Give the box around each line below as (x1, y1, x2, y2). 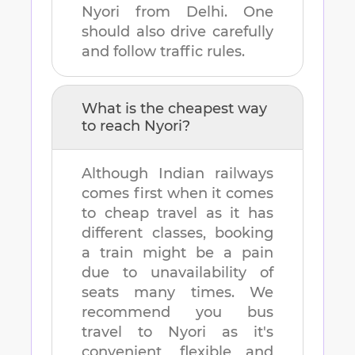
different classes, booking (82, 224, 273, 242)
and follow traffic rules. (82, 43, 245, 61)
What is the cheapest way (82, 100, 267, 118)
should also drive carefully (82, 23, 273, 41)
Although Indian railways (82, 165, 273, 183)
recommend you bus (82, 303, 273, 322)
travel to (82, 323, 168, 342)
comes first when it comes (82, 185, 273, 203)
